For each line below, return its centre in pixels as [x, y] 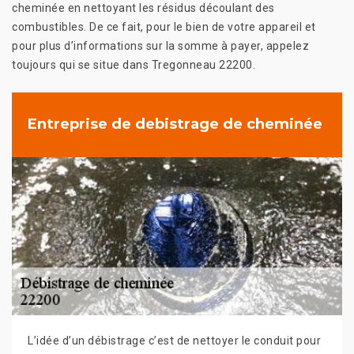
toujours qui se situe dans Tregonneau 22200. [134, 64]
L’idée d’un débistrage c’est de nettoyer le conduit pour [174, 340]
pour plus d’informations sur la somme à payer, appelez [160, 45]
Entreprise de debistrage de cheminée [175, 124]
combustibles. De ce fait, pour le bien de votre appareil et [164, 26]
